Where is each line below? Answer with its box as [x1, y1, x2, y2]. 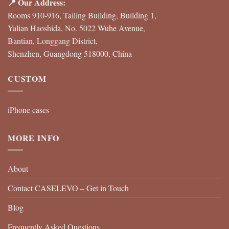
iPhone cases [8, 104, 49, 115]
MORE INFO [8, 131, 60, 144]
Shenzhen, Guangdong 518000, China [8, 48, 132, 59]
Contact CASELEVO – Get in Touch [8, 182, 129, 194]
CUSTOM [8, 73, 47, 85]
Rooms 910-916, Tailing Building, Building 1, [8, 10, 156, 21]
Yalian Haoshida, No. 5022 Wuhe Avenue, [8, 22, 145, 34]
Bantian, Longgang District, [8, 35, 98, 47]
